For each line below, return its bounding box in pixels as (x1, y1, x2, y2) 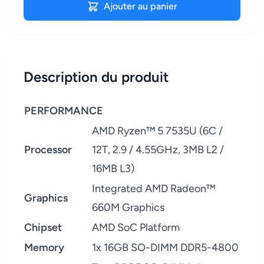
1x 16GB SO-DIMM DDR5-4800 (92, 241, 239, 254)
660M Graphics (92, 201, 164, 214)
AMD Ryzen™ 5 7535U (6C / (92, 124, 223, 137)
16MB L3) (92, 162, 134, 175)
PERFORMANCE (24, 104, 103, 117)
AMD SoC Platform (92, 221, 180, 234)
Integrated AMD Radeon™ (92, 182, 215, 195)
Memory (24, 241, 64, 254)
